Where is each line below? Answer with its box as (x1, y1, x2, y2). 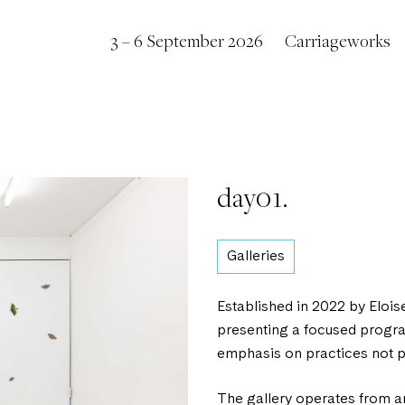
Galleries (227, 250, 285, 264)
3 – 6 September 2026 (110, 29, 263, 52)
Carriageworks (285, 29, 391, 52)
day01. (217, 179, 288, 214)
